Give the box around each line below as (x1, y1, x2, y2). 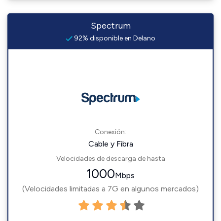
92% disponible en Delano (73, 34, 155, 42)
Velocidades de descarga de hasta (56, 154, 165, 163)
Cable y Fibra (88, 139, 133, 148)
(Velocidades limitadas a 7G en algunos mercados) (22, 184, 199, 193)
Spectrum (90, 20, 131, 31)
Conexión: (95, 128, 126, 136)
